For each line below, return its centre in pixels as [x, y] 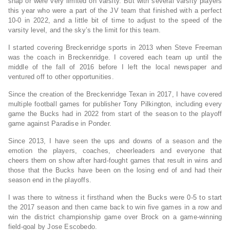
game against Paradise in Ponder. [60, 124]
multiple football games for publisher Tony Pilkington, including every [115, 104]
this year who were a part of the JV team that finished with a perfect [115, 11]
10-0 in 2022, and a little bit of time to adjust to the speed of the [115, 21]
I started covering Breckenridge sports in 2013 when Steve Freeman [115, 48]
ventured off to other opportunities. [61, 77]
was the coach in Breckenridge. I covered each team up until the [115, 57]
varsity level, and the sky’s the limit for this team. [84, 30]
